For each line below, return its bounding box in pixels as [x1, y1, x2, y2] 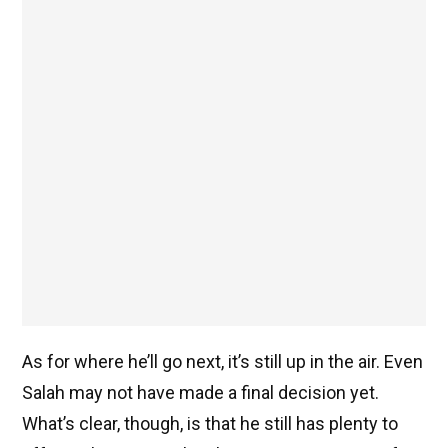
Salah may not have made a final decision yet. [22, 382, 379, 404]
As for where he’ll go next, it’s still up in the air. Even [22, 351, 423, 373]
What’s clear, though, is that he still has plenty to [22, 413, 398, 435]
